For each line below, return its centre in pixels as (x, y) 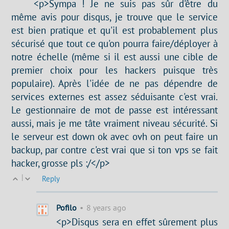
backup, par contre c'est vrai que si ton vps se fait (114, 149)
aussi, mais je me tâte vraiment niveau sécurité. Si (114, 123)
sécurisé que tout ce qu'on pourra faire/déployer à (114, 43)
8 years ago (107, 208)
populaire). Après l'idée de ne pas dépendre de (114, 83)
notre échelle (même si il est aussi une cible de (114, 56)
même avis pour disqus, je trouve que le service (114, 16)
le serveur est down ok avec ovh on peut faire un (114, 136)
